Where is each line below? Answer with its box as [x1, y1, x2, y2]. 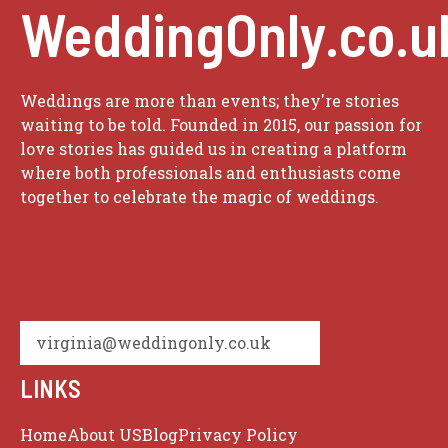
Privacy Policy [178, 424, 298, 446]
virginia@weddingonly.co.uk [36, 332, 271, 354]
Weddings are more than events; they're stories [20, 90, 399, 112]
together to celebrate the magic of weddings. [20, 186, 379, 208]
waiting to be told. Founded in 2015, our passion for [20, 114, 422, 136]
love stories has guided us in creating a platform [20, 138, 407, 160]
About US [67, 424, 142, 446]
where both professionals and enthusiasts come [20, 162, 401, 184]
